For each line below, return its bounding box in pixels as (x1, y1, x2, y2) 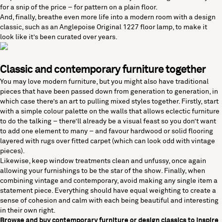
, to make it (172, 24, 207, 31)
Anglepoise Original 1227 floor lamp (59, 24, 172, 31)
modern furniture (43, 78, 96, 85)
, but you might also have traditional (96, 78, 209, 85)
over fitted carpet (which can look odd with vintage (55, 138, 215, 145)
